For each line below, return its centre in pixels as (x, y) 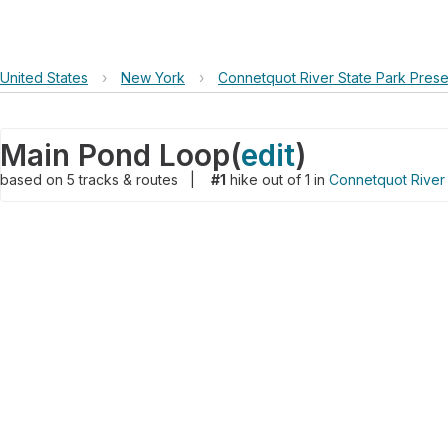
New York (153, 77)
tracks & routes (130, 179)
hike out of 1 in (277, 179)
